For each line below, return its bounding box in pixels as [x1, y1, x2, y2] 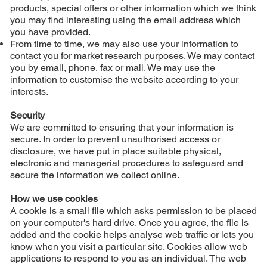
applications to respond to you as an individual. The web [10, 252, 246, 264]
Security [10, 109, 45, 121]
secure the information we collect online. [10, 169, 179, 181]
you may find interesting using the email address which [10, 14, 241, 26]
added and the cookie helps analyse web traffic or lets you [10, 228, 254, 240]
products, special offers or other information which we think [10, 2, 256, 14]
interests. [10, 85, 48, 97]
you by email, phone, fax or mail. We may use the [10, 61, 215, 73]
